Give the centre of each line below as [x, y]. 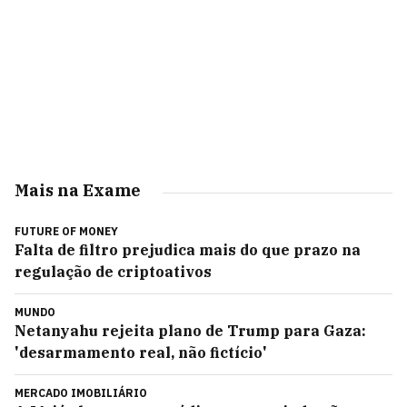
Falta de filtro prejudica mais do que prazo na [188, 250]
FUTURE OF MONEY [66, 231]
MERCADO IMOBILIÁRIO [81, 393]
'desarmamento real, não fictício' [141, 352]
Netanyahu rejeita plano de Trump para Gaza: [190, 331]
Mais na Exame [78, 190]
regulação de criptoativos [113, 272]
